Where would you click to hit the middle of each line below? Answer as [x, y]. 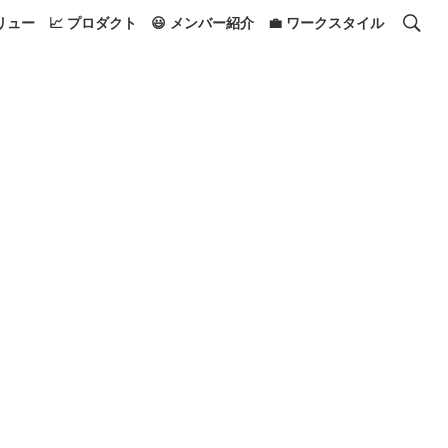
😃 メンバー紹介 [202, 22]
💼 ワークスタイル [326, 22]
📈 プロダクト [93, 22]
